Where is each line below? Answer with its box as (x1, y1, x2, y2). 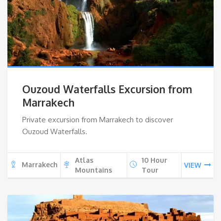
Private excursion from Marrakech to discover (22, 114, 173, 124)
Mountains (75, 165, 112, 174)
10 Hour (142, 155, 167, 164)
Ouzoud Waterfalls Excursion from (22, 82, 192, 96)
